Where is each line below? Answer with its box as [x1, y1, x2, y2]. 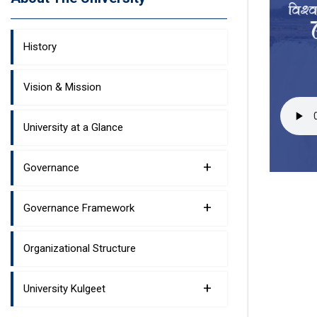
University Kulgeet [23, 282, 105, 295]
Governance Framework [23, 201, 134, 214]
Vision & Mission [23, 80, 101, 93]
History [23, 40, 57, 53]
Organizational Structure [23, 241, 136, 255]
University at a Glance [23, 120, 123, 134]
